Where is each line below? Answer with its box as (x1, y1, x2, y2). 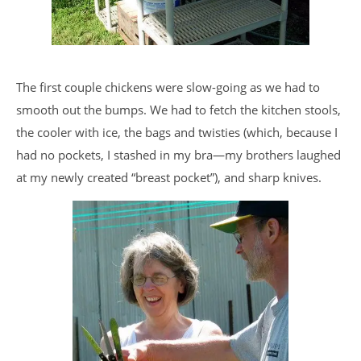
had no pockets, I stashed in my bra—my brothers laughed (16, 147, 341, 163)
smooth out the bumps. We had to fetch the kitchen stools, (16, 102, 341, 118)
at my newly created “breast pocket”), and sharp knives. (16, 169, 322, 185)
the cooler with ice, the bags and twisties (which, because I (16, 124, 338, 140)
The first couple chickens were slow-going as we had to (16, 79, 320, 95)
